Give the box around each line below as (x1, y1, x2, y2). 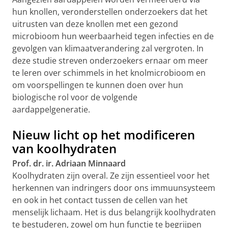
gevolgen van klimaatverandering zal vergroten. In (12, 43, 204, 54)
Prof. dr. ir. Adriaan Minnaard (12, 158, 126, 169)
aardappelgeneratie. (12, 104, 90, 115)
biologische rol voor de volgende (12, 92, 137, 103)
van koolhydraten (12, 140, 117, 157)
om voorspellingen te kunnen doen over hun (12, 79, 183, 91)
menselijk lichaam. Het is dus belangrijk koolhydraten (12, 207, 216, 218)
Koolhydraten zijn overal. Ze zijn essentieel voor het (12, 170, 210, 181)
